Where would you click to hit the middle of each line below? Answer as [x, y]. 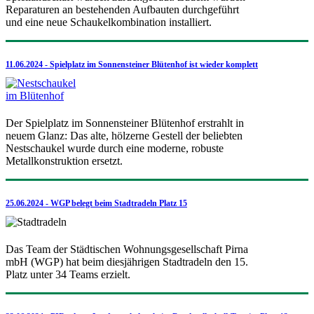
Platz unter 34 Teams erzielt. [68, 274]
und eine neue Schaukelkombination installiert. [109, 22]
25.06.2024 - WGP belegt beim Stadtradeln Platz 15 [96, 203]
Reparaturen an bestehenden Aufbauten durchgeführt [122, 9]
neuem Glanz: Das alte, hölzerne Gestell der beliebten [124, 135]
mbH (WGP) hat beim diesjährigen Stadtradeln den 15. [127, 261]
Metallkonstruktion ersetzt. [64, 161]
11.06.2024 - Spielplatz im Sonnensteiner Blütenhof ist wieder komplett [132, 64]
